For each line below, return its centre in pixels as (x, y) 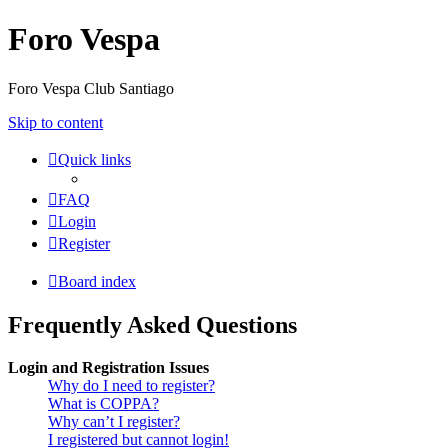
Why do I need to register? (131, 385)
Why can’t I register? (114, 421)
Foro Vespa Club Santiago (91, 88)
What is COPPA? (103, 403)
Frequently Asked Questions (152, 324)
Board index (97, 281)
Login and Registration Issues (108, 367)
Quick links (94, 159)
